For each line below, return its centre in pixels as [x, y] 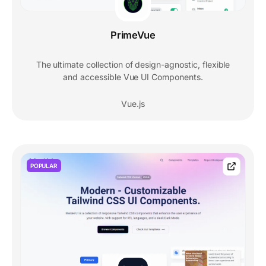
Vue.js [133, 103]
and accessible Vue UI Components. [133, 77]
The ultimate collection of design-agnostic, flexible [133, 64]
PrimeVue [133, 35]
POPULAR [44, 165]
